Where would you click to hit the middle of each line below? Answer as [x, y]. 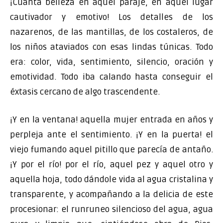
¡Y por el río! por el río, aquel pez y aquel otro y [111, 164]
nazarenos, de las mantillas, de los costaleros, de [111, 32]
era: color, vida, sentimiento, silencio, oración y [111, 62]
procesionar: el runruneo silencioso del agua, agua [111, 209]
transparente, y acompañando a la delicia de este [111, 194]
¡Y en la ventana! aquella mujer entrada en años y [111, 119]
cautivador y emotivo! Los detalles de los [111, 17]
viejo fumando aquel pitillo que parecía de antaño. [111, 149]
